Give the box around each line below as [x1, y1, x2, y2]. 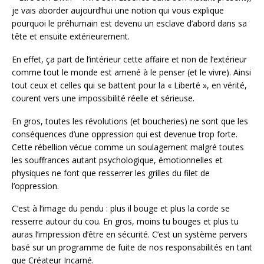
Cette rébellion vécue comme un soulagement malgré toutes [12, 141, 244, 153]
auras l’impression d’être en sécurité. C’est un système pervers [12, 229, 247, 240]
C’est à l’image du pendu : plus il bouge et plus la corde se [12, 203, 230, 214]
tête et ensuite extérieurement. [12, 31, 130, 42]
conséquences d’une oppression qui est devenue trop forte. [12, 128, 237, 140]
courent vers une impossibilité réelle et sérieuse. [12, 92, 194, 104]
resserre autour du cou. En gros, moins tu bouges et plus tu [12, 216, 239, 227]
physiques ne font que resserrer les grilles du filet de [12, 167, 210, 179]
